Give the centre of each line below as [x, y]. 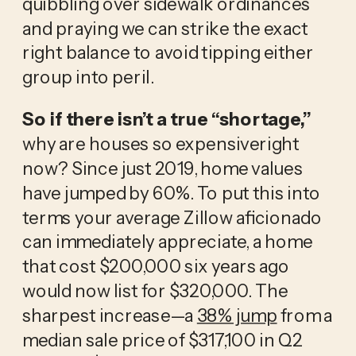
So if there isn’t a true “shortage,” [166, 119]
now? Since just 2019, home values [162, 167]
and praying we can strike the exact [165, 27]
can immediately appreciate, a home [167, 241]
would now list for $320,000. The [155, 290]
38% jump [237, 314]
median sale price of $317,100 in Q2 [162, 339]
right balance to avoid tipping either [168, 52]
